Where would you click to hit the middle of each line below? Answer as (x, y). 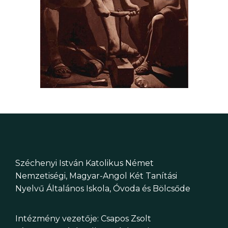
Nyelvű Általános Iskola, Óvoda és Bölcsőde (103, 188)
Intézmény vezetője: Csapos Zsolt (83, 219)
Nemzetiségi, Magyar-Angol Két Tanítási (96, 176)
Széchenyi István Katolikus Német (84, 163)
